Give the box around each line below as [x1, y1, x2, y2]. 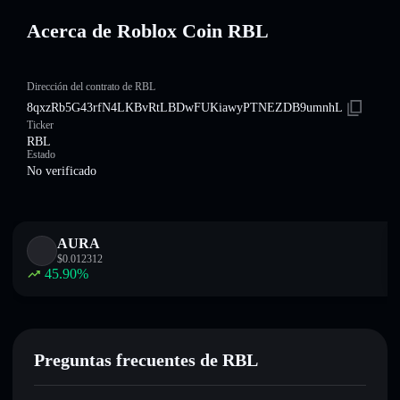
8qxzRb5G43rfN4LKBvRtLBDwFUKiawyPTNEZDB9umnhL [27, 101, 343, 114]
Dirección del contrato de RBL [27, 80, 155, 93]
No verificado [27, 164, 96, 178]
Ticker [27, 119, 54, 131]
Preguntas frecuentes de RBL [34, 350, 258, 370]
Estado [27, 148, 55, 161]
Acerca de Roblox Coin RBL [27, 20, 269, 42]
